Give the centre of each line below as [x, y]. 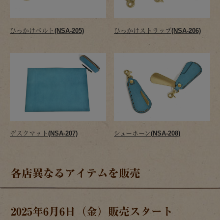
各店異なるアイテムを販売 [76, 173]
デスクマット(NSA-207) [44, 133]
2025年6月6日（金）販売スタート [92, 211]
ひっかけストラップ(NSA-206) [158, 30]
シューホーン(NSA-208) [147, 133]
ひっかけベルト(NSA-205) [47, 30]
